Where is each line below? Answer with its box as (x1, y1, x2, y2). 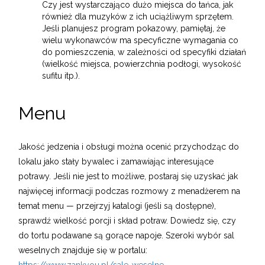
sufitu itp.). (42, 71, 80, 81)
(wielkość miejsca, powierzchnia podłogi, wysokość (42, 59, 242, 69)
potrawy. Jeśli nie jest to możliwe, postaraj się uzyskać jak (18, 172, 238, 182)
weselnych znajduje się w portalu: (18, 245, 148, 256)
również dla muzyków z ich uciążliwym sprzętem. (42, 12, 234, 22)
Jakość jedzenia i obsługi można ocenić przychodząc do (18, 142, 240, 152)
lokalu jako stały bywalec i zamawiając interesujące (18, 157, 214, 167)
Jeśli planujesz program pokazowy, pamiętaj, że (42, 24, 226, 34)
